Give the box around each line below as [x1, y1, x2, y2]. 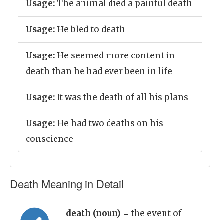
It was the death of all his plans [55, 92, 188, 103]
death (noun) [66, 208, 123, 219]
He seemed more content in [55, 50, 175, 61]
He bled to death [55, 24, 125, 35]
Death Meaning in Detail [10, 176, 124, 191]
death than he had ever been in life [26, 66, 172, 77]
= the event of [123, 208, 182, 219]
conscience [26, 134, 73, 144]
